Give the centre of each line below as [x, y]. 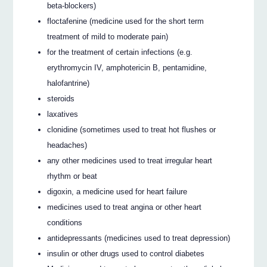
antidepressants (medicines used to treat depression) [139, 238]
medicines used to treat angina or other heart [125, 207]
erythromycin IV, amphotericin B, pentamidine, [127, 67]
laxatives [63, 114]
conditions [65, 222]
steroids [61, 98]
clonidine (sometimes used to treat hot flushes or [132, 129]
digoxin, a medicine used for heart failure [117, 191]
